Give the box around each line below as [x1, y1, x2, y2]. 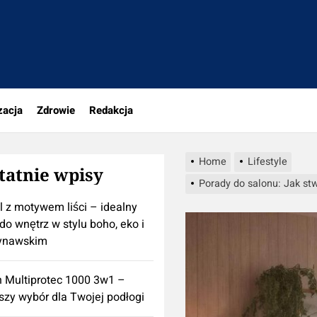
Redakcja [89, 103, 133, 118]
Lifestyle [247, 154, 287, 169]
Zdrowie [37, 103, 75, 118]
